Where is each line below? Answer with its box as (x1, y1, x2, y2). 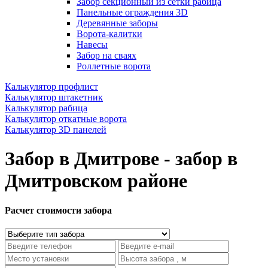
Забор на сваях (77, 50, 136, 60)
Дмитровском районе (5, 170, 187, 192)
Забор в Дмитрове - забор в (5, 148, 237, 170)
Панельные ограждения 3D (77, 7, 188, 17)
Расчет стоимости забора (5, 205, 112, 215)
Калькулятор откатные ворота (5, 114, 127, 124)
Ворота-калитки (77, 29, 142, 39)
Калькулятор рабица (5, 103, 87, 113)
